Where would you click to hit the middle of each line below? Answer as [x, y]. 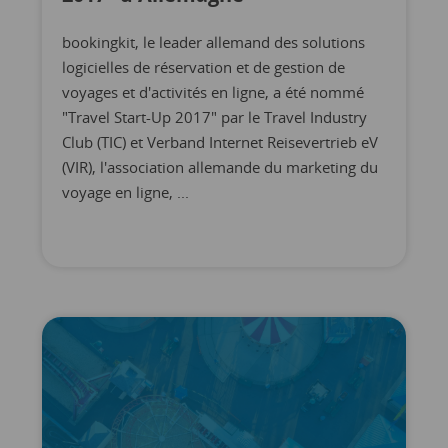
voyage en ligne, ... [125, 192]
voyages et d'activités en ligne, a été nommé [212, 92]
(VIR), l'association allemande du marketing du [219, 167]
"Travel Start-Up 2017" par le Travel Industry [214, 117]
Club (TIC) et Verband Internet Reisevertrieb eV [219, 142]
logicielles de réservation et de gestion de [203, 67]
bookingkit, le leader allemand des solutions [213, 42]
